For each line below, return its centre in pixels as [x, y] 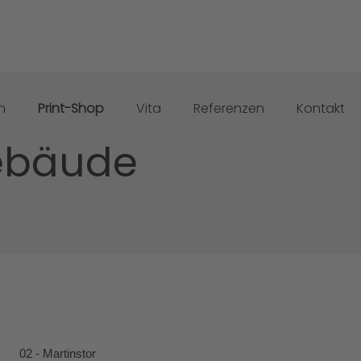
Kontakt [321, 108]
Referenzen [229, 108]
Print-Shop [71, 108]
